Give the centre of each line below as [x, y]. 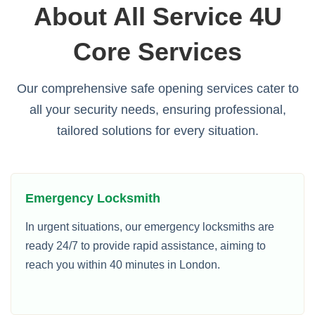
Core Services [157, 52]
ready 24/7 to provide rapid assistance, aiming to [146, 246]
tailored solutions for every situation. [157, 131]
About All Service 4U [157, 17]
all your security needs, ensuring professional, [157, 110]
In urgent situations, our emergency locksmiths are [150, 227]
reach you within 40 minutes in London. [123, 265]
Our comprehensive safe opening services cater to [157, 89]
